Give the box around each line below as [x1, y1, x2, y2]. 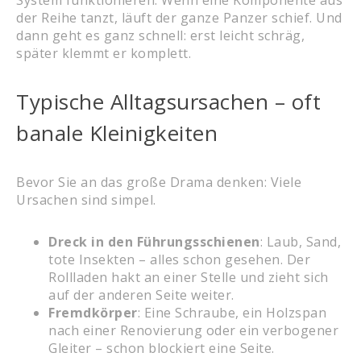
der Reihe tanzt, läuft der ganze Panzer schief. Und [16, 8, 342, 27]
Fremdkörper [48, 303, 138, 322]
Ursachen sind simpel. [16, 190, 156, 209]
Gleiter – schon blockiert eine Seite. [48, 338, 275, 357]
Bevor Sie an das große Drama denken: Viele [16, 172, 301, 191]
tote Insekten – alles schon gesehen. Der [48, 250, 310, 268]
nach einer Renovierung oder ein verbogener [48, 321, 338, 339]
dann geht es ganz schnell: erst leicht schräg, [16, 26, 305, 44]
